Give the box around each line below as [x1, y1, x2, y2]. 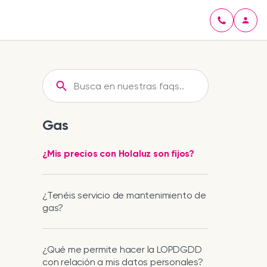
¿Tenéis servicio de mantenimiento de [42, 190, 206, 201]
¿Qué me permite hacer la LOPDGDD [42, 244, 202, 255]
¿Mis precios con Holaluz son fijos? [42, 148, 194, 159]
